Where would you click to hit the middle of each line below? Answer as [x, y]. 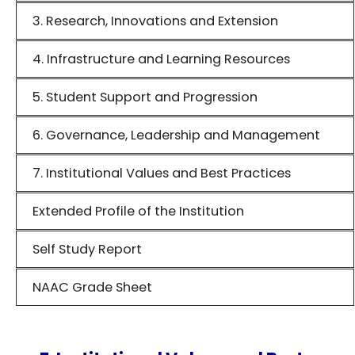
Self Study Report [87, 249]
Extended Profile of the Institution [138, 211]
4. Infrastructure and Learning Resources [161, 59]
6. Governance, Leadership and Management [176, 135]
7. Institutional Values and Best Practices [162, 173]
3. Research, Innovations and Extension [155, 21]
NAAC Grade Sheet [92, 287]
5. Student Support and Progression [145, 97]
